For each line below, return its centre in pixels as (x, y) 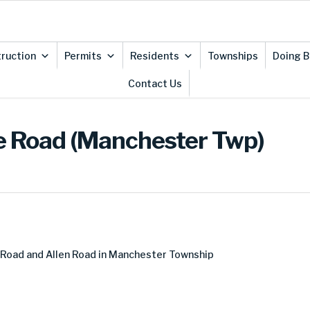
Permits (83, 56)
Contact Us (155, 83)
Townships (232, 56)
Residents (154, 56)
